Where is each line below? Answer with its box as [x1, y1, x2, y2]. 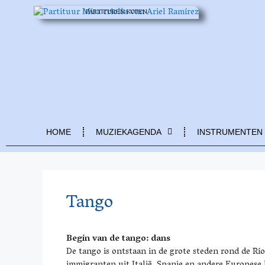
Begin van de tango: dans [66, 231, 170, 247]
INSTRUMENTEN [197, 127, 263, 137]
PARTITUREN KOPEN [85, 5, 147, 19]
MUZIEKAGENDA [96, 127, 161, 137]
